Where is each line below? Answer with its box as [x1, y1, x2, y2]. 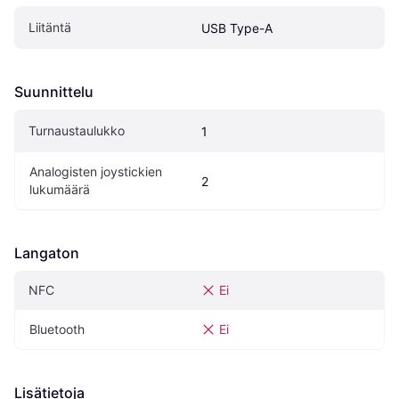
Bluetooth [29, 321, 85, 337]
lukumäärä [29, 181, 90, 197]
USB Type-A [201, 20, 273, 36]
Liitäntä [28, 19, 71, 35]
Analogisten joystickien [29, 163, 162, 179]
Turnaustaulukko [28, 122, 125, 138]
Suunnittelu [14, 82, 94, 101]
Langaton [14, 243, 79, 262]
